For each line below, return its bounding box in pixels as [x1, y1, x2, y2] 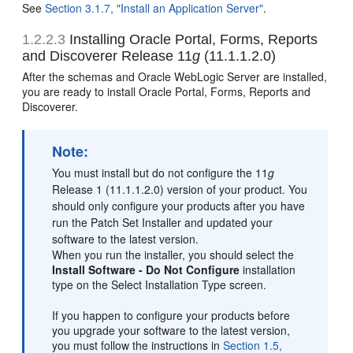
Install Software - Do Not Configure [52, 262, 240, 278]
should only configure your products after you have [52, 198, 306, 214]
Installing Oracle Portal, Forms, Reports [65, 32, 318, 48]
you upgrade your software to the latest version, [52, 322, 291, 339]
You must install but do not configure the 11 [52, 165, 269, 181]
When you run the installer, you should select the [52, 247, 295, 263]
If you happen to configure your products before [52, 307, 291, 324]
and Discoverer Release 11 [22, 48, 193, 65]
